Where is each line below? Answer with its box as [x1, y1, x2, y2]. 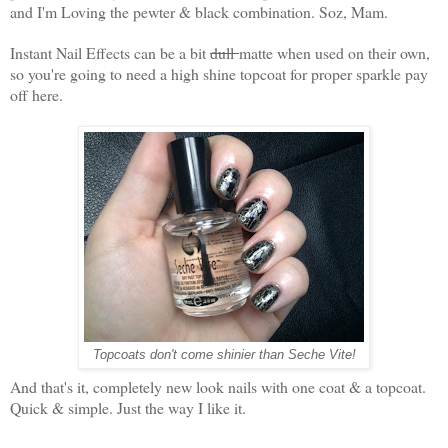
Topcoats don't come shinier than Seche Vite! [92, 346, 356, 362]
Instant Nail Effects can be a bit [10, 41, 210, 63]
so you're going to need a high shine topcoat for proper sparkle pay [10, 62, 428, 84]
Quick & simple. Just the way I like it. [10, 396, 251, 418]
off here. [10, 83, 68, 105]
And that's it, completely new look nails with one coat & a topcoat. [10, 375, 426, 397]
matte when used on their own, [239, 41, 430, 63]
